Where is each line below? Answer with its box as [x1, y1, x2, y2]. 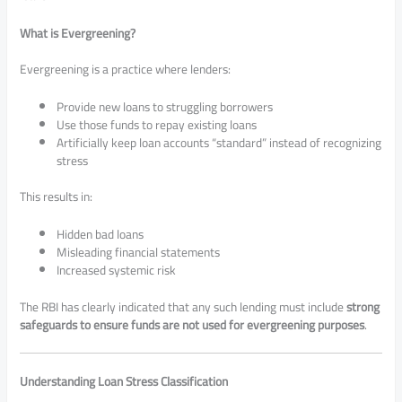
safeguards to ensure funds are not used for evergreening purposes [20, 312, 365, 336]
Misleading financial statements [57, 240, 221, 265]
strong [346, 294, 380, 319]
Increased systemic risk [57, 258, 177, 283]
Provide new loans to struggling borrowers [57, 94, 274, 118]
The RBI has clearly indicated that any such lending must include [20, 294, 347, 319]
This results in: [20, 185, 93, 209]
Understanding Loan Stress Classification [20, 369, 229, 393]
